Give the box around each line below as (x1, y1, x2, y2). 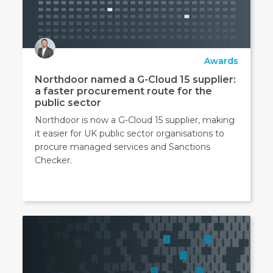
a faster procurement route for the (35, 85, 213, 97)
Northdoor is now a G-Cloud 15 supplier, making (35, 115, 235, 126)
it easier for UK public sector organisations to (35, 128, 225, 140)
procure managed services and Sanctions (35, 141, 211, 153)
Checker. (35, 155, 73, 166)
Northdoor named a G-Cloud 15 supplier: (35, 74, 236, 86)
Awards (204, 55, 238, 67)
